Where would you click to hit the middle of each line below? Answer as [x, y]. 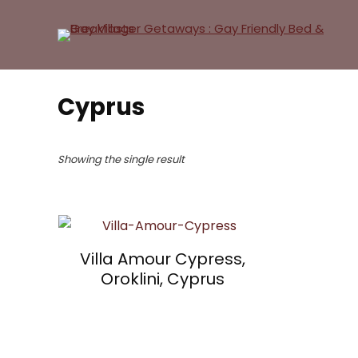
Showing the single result [121, 159]
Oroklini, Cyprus [163, 279]
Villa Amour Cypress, [163, 259]
